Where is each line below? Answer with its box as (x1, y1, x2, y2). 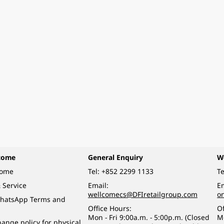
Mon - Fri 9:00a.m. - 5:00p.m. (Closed (87, 212, 209, 222)
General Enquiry (87, 152, 143, 162)
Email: (87, 180, 108, 190)
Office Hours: (87, 203, 131, 213)
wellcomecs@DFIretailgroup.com (87, 189, 197, 199)
